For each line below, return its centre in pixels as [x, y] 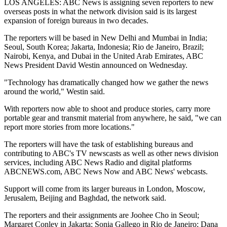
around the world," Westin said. [54, 91]
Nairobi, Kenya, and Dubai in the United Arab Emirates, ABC [104, 56]
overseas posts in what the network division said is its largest [100, 11]
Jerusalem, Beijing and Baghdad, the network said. [85, 198]
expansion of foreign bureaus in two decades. [76, 20]
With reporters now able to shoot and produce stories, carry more [107, 108]
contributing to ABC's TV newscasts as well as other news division [111, 153]
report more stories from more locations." [69, 127]
